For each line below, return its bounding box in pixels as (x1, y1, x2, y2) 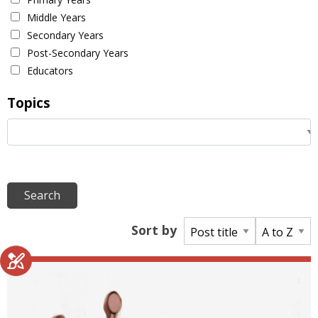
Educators (27, 64, 73, 78)
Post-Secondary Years (27, 46, 128, 60)
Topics (7, 93, 50, 113)
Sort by (131, 221, 177, 238)
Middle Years (27, 11, 86, 25)
